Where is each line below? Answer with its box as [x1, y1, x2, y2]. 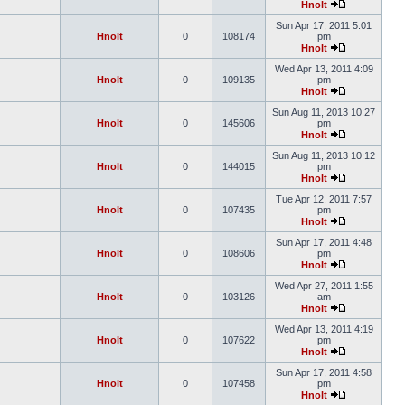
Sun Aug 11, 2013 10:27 [272, 107, 375, 118]
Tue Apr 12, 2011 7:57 [276, 193, 372, 204]
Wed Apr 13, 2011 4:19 [274, 324, 373, 334]
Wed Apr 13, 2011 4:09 [274, 63, 373, 74]
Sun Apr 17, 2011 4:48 [276, 237, 372, 248]
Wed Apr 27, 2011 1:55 [274, 280, 373, 291]
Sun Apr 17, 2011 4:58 [276, 367, 372, 378]
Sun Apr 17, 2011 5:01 [276, 20, 372, 31]
